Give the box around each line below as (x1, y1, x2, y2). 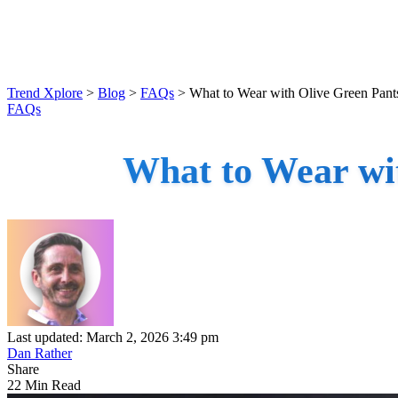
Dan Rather (7, 345, 72, 361)
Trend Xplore (7, 85, 83, 100)
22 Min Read (7, 377, 81, 393)
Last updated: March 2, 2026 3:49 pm (7, 329, 219, 345)
